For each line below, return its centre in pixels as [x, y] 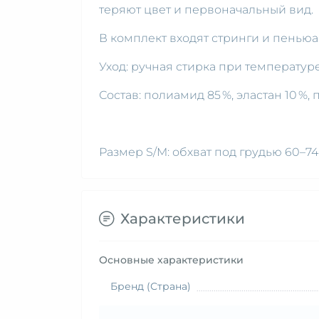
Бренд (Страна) [151, 286]
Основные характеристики [171, 260]
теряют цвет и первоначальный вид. [206, 10]
